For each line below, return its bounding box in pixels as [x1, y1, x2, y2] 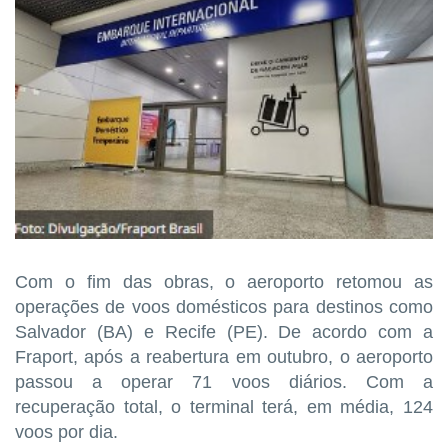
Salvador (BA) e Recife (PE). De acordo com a [15, 322, 433, 343]
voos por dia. [15, 422, 118, 443]
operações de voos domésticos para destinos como [15, 297, 433, 318]
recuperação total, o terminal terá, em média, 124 [15, 397, 433, 418]
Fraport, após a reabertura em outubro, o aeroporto [15, 347, 433, 368]
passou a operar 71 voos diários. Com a [15, 372, 433, 393]
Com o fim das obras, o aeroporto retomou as [15, 272, 433, 293]
